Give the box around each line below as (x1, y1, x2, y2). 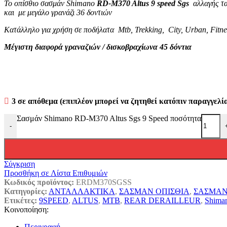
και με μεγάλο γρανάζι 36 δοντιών (4, 8, 112, 17)
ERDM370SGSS (76, 177, 132, 186)
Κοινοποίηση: (4, 205, 49, 214)
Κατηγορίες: (4, 186, 47, 196)
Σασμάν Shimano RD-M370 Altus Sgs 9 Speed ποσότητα (17, 113, 201, 123)
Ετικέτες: (4, 196, 37, 205)
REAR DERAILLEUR (124, 196, 201, 205)
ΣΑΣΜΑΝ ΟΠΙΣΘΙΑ (119, 186, 190, 196)
